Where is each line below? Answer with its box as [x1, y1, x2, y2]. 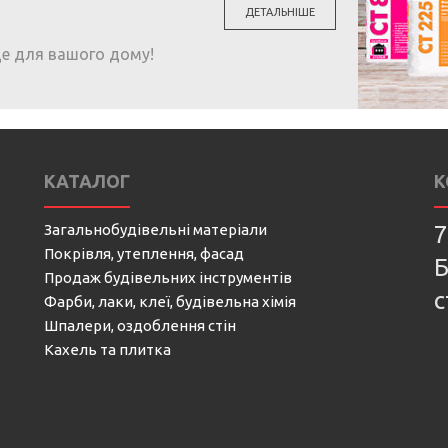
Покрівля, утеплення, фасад [44, 245, 244, 262]
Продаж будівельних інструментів [44, 269, 292, 286]
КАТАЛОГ [44, 171, 130, 191]
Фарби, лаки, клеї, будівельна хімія [44, 293, 296, 310]
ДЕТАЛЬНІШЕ [245, 5, 315, 18]
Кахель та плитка [44, 341, 171, 358]
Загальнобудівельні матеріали [44, 221, 267, 238]
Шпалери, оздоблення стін [44, 317, 236, 334]
